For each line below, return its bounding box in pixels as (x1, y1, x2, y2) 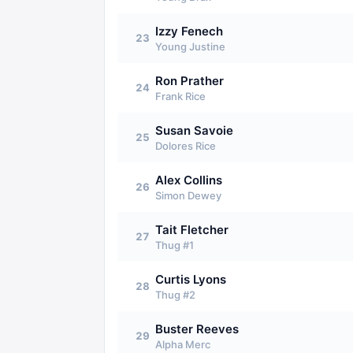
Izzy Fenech (155, 24, 223, 39)
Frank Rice (155, 90, 206, 102)
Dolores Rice (155, 139, 216, 152)
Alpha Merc (155, 338, 210, 351)
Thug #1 (155, 239, 194, 251)
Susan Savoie (155, 123, 233, 138)
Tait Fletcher (155, 222, 229, 237)
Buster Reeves (155, 321, 239, 336)
